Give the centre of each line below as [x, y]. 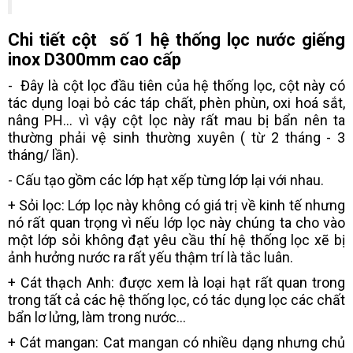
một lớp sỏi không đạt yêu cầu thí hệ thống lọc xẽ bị [176, 240]
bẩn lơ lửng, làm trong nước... [97, 317]
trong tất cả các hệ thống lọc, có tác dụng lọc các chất [176, 299]
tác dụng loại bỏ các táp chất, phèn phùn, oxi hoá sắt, [176, 102]
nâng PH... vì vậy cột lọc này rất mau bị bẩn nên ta [176, 120]
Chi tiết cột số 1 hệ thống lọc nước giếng [176, 39]
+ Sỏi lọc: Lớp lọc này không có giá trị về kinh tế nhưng [176, 205]
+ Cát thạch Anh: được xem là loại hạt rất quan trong [176, 282]
